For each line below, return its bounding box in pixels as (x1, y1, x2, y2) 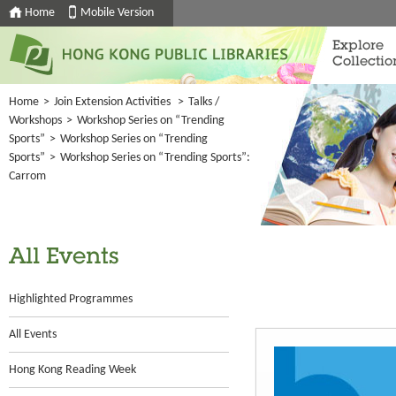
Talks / (188, 95, 219, 109)
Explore (332, 40, 384, 53)
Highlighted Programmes (9, 293, 133, 306)
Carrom (9, 170, 46, 183)
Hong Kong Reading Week (9, 363, 136, 377)
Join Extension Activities (54, 95, 171, 109)
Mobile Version (80, 6, 154, 19)
